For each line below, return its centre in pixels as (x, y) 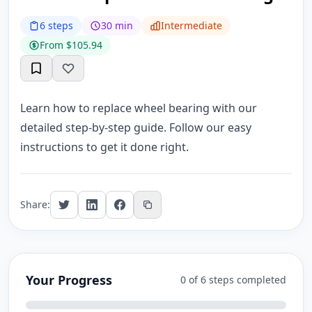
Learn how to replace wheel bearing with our (139, 108)
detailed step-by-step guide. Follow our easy (136, 127)
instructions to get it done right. (104, 147)
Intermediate (192, 25)
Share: (35, 204)
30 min (117, 25)
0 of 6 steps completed (233, 280)
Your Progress (69, 280)
